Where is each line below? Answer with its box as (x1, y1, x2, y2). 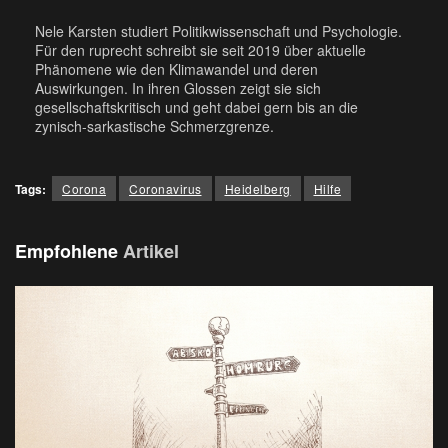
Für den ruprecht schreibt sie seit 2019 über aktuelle (35, 39, 366, 60)
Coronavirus (129, 179, 202, 197)
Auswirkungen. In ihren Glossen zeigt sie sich (35, 77, 321, 98)
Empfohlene (15, 237, 123, 264)
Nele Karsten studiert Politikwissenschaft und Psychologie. (35, 20, 402, 41)
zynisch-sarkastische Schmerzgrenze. (35, 115, 274, 136)
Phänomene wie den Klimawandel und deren (35, 58, 318, 79)
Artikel (123, 237, 179, 264)
